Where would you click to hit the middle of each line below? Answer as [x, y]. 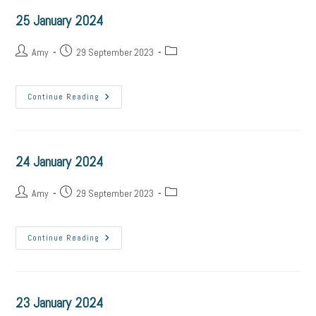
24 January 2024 [60, 162]
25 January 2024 [60, 20]
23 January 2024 [60, 303]
